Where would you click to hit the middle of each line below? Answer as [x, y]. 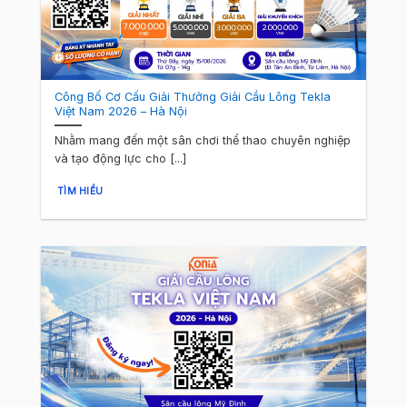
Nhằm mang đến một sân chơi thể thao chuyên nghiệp [203, 141]
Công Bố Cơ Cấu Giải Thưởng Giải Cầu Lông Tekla [193, 96]
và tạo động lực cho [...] [121, 159]
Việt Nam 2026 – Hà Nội [121, 111]
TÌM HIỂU [80, 190]
